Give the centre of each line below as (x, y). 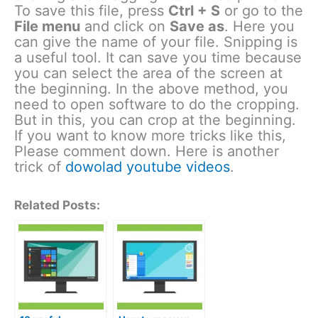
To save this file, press (91, 10)
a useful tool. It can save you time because (158, 57)
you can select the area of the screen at (148, 73)
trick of (40, 166)
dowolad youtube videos (148, 166)
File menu (47, 26)
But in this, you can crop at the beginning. (155, 120)
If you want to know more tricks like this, (150, 135)
